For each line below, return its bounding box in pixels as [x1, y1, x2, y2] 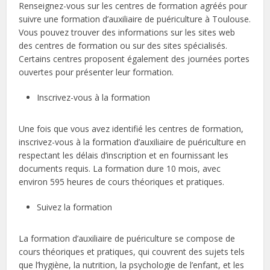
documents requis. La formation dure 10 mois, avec [19, 162, 221, 174]
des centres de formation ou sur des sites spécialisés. [19, 39, 228, 51]
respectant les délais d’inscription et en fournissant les [19, 149, 229, 161]
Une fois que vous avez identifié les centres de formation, [19, 122, 244, 134]
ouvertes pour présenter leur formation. [19, 66, 174, 78]
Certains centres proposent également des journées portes [19, 52, 250, 64]
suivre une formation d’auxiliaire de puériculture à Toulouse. [19, 13, 251, 25]
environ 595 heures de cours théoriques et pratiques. [19, 175, 225, 187]
